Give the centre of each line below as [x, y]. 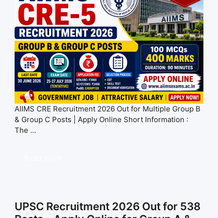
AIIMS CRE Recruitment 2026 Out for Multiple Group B [108, 109]
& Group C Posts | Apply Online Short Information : [101, 119]
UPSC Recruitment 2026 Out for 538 [108, 206]
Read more [43, 158]
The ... [25, 130]
